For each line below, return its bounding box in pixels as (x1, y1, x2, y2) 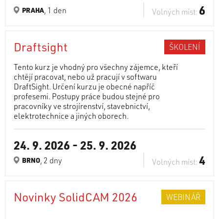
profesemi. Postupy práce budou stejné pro (14, 91, 160, 101)
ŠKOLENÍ (169, 41, 200, 52)
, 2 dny (40, 154, 62, 165)
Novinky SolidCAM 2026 (14, 189, 137, 204)
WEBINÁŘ (166, 191, 200, 202)
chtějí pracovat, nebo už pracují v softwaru (14, 71, 157, 82)
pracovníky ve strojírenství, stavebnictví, (14, 101, 150, 111)
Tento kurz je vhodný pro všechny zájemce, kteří (14, 62, 178, 72)
